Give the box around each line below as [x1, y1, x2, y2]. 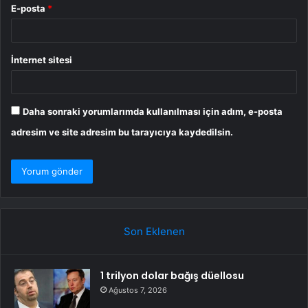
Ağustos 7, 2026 [109, 285, 167, 295]
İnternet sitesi [11, 54, 72, 65]
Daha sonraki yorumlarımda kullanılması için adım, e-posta [23, 105, 283, 117]
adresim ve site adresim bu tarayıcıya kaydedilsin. [11, 126, 233, 137]
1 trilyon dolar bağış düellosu [100, 268, 244, 283]
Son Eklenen [123, 224, 185, 238]
